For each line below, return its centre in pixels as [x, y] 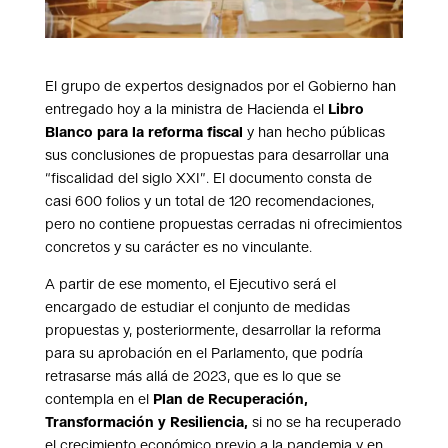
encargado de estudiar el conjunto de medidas [197, 307]
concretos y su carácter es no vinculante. [178, 247]
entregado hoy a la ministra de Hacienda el [186, 109]
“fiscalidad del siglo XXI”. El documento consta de [208, 178]
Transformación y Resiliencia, [146, 422]
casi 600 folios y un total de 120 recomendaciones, [209, 201]
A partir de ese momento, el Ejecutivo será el [190, 284]
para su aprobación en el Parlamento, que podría [203, 353]
